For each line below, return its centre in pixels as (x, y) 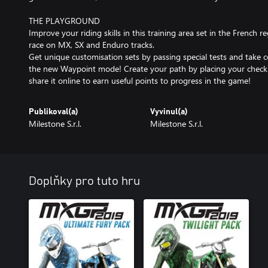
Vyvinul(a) (169, 112)
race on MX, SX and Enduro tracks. (92, 45)
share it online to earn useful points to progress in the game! (140, 80)
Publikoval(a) (54, 112)
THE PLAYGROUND (64, 21)
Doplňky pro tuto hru (84, 181)
